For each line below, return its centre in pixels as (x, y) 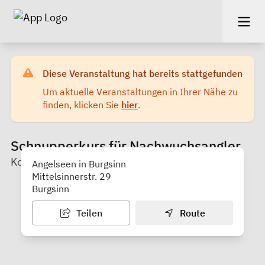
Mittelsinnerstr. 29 (72, 176)
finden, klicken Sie (82, 104)
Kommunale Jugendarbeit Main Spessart (108, 161)
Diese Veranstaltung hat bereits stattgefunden (143, 73)
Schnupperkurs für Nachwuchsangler (126, 146)
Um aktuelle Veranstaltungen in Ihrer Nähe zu (140, 91)
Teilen (88, 213)
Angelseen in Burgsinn (79, 164)
